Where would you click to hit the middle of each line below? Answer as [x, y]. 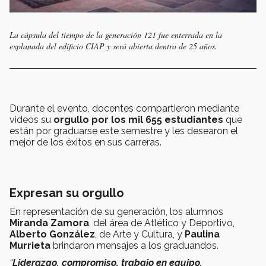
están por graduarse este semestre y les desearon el [124, 131]
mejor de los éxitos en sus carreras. [85, 142]
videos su [31, 120]
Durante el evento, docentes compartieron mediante [124, 109]
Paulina [202, 235]
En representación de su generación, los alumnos [116, 212]
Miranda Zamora [49, 223]
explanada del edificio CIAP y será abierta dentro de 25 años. [113, 46]
